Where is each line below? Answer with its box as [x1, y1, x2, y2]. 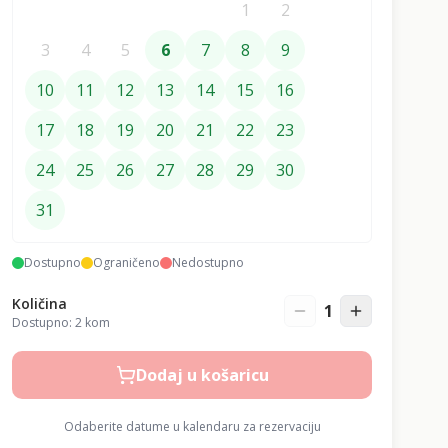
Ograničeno [93, 254, 160, 271]
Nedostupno [172, 254, 244, 271]
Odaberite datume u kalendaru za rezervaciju [63, 418, 321, 435]
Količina [12, 294, 67, 313]
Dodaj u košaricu [135, 364, 269, 386]
